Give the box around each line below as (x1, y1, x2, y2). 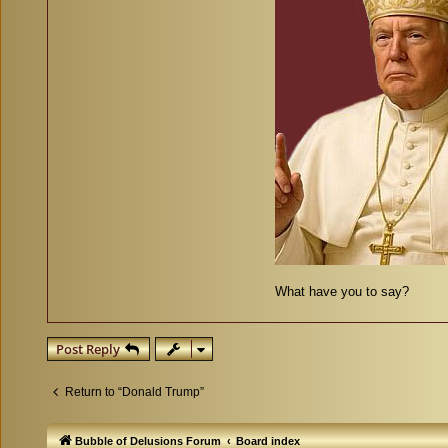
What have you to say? (275, 284, 409, 300)
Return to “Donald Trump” (65, 385, 204, 400)
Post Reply (56, 340, 120, 359)
